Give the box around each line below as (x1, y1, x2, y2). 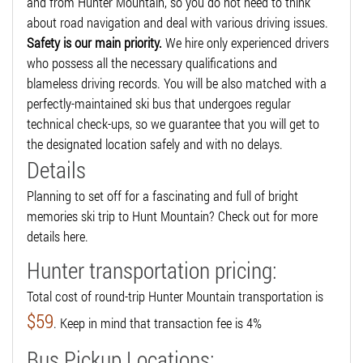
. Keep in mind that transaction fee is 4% (53, 313, 262, 332)
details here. (27, 226, 88, 246)
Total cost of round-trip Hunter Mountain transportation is (27, 286, 323, 305)
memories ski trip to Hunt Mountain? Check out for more (27, 206, 318, 225)
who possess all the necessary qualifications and (27, 53, 277, 72)
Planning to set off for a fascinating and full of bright (27, 186, 298, 205)
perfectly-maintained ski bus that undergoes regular (27, 93, 291, 113)
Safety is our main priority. (27, 32, 162, 52)
